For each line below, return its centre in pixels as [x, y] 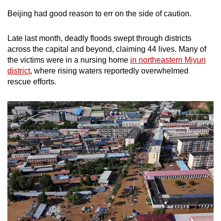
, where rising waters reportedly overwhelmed [109, 71]
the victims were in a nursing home [69, 60]
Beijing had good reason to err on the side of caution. [100, 13]
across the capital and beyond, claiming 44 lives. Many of [107, 49]
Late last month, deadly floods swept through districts [99, 38]
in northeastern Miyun [168, 60]
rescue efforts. [33, 81]
